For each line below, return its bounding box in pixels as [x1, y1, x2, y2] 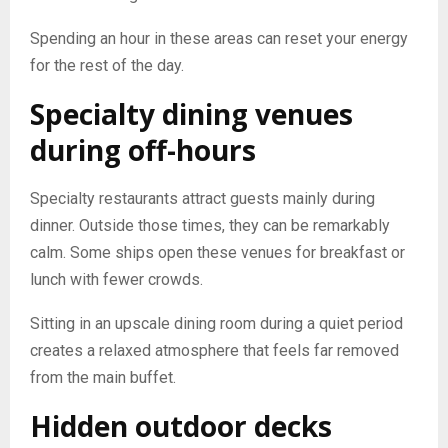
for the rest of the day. [30, 55, 184, 75]
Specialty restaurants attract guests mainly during [30, 188, 375, 208]
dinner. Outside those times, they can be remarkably [30, 215, 390, 235]
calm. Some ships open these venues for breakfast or [30, 242, 405, 262]
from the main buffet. [30, 367, 176, 387]
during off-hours [30, 130, 256, 169]
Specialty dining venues [30, 94, 353, 133]
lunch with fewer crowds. [30, 269, 203, 289]
